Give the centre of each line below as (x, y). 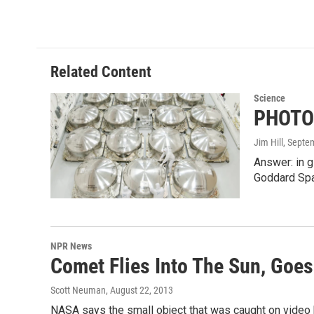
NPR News (71, 246)
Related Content (101, 72)
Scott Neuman (78, 291)
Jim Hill (268, 142)
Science (269, 98)
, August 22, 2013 (139, 291)
